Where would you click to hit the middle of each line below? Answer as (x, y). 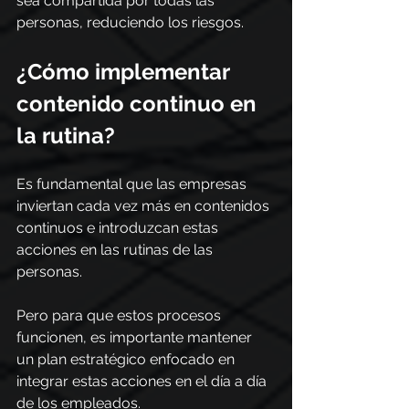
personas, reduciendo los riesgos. (130, 22)
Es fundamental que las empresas (133, 184)
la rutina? (66, 136)
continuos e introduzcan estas (119, 228)
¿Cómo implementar (126, 72)
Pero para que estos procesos (121, 315)
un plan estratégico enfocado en (127, 359)
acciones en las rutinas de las (116, 250)
